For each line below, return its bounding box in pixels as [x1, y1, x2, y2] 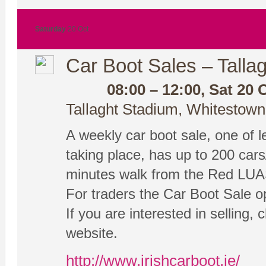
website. [66, 225, 118, 242]
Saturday [35, 25, 68, 34]
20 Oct [68, 25, 88, 34]
